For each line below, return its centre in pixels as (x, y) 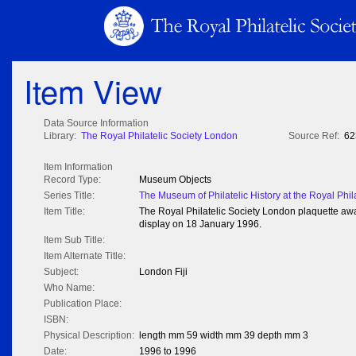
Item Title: (64, 212)
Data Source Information (96, 124)
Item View (93, 91)
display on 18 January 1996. (200, 224)
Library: (60, 136)
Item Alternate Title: (85, 256)
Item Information (78, 167)
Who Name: (69, 288)
